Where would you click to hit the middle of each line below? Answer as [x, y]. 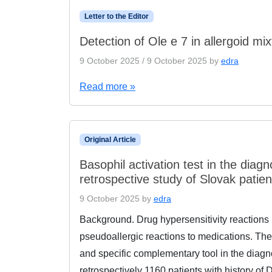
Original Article [110, 140]
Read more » [107, 87]
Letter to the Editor [116, 16]
